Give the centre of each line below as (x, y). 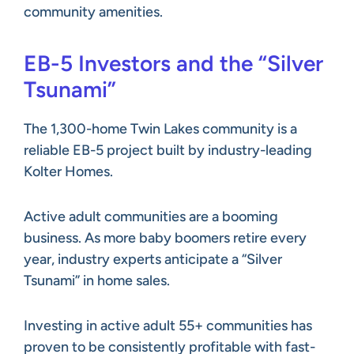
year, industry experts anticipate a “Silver (153, 259)
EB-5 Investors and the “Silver (173, 63)
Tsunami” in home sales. (97, 280)
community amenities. (93, 11)
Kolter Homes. (68, 171)
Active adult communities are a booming (151, 216)
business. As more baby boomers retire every (165, 237)
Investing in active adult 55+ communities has (168, 325)
